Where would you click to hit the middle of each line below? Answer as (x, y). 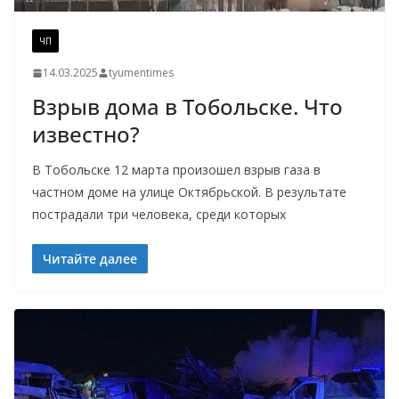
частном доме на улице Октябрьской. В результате (189, 192)
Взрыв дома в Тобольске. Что (187, 107)
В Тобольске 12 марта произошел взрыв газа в (176, 170)
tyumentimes (141, 73)
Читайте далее (90, 259)
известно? (86, 134)
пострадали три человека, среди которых (159, 215)
